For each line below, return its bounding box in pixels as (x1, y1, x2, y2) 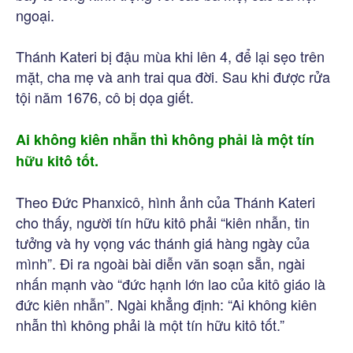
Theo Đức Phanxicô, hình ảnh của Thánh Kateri (16, 191, 315, 212)
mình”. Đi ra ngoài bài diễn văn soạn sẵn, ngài (16, 252, 305, 273)
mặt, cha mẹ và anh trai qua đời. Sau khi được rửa (16, 65, 330, 87)
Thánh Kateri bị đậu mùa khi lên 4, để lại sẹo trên (16, 45, 325, 66)
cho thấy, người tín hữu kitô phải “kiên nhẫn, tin (16, 211, 310, 232)
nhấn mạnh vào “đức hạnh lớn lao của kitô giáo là (16, 273, 325, 294)
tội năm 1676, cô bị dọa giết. (16, 86, 194, 107)
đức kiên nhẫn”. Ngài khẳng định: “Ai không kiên (16, 293, 317, 314)
